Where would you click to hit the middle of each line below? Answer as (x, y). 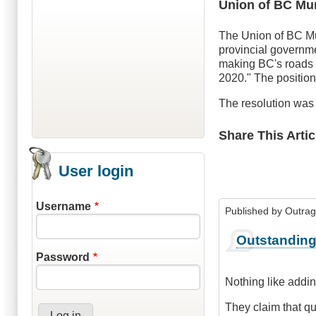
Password (63, 257)
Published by (255, 211)
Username (63, 207)
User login (96, 171)
